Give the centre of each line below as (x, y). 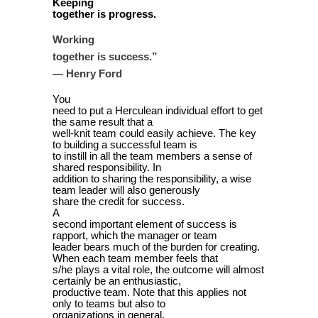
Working (73, 39)
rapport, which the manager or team (135, 235)
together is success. (102, 56)
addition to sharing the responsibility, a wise (152, 179)
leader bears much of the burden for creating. (156, 247)
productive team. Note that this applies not (149, 292)
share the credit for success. (119, 201)
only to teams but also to (109, 303)
